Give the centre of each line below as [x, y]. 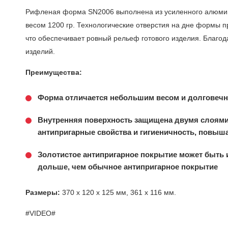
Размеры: [44, 192]
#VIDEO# [40, 213]
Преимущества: [54, 72]
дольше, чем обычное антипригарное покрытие [128, 166]
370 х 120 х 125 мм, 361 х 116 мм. [119, 192]
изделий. [40, 51]
